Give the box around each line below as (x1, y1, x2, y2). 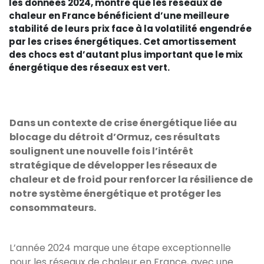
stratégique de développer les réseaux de (9, 159, 217, 172)
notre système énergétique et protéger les (9, 187, 221, 200)
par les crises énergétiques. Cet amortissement (9, 35, 236, 48)
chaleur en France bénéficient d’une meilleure (9, 9, 229, 22)
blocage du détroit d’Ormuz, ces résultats (9, 130, 220, 144)
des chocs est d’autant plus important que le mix (9, 48, 243, 61)
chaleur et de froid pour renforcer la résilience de (9, 173, 253, 186)
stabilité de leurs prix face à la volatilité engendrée (9, 22, 252, 35)
